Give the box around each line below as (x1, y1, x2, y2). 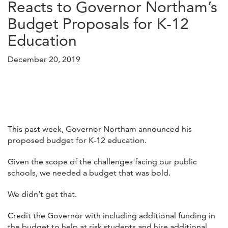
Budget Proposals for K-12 (8, 14, 189, 33)
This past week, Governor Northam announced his (8, 124, 192, 134)
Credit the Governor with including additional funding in (8, 210, 215, 220)
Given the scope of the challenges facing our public (8, 156, 197, 166)
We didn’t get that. (8, 189, 77, 199)
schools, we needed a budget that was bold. (8, 167, 170, 178)
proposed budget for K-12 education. (8, 135, 147, 145)
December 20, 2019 (8, 54, 80, 64)
